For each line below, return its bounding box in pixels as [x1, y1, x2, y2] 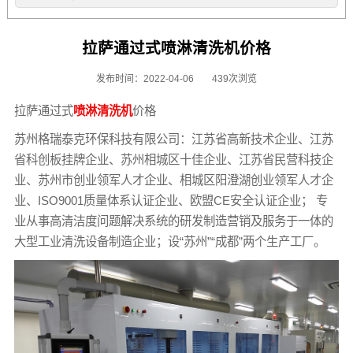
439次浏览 [212, 72, 257, 84]
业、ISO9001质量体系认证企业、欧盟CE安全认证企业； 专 [13, 193, 328, 207]
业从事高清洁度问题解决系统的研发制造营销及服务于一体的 [13, 214, 333, 228]
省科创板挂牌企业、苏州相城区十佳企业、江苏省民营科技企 [13, 152, 333, 166]
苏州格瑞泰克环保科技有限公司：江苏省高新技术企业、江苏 [13, 132, 333, 146]
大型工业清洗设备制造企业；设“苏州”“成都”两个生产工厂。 [13, 234, 325, 248]
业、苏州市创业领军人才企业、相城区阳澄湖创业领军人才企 [13, 173, 333, 187]
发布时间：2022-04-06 [96, 72, 194, 84]
